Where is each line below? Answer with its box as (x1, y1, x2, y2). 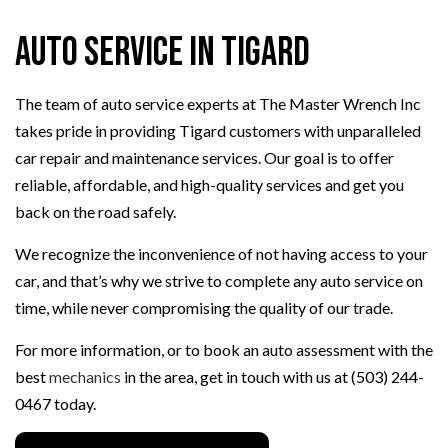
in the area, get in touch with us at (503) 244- (121, 367, 424, 387)
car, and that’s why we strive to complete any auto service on (15, 271, 423, 291)
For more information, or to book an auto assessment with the (15, 340, 433, 360)
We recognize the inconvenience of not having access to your (15, 244, 428, 264)
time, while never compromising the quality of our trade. (15, 298, 396, 318)
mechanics (49, 367, 121, 387)
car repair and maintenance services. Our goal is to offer (15, 148, 394, 168)
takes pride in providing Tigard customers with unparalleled (15, 121, 421, 141)
